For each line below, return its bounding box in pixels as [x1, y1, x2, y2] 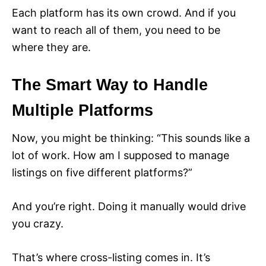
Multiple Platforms [12, 102, 153, 120]
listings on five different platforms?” [12, 166, 192, 179]
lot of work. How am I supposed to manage [12, 149, 229, 162]
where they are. [12, 41, 91, 54]
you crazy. [12, 217, 64, 230]
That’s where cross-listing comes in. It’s [12, 251, 210, 264]
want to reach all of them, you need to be [12, 24, 220, 37]
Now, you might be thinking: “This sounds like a [12, 132, 250, 145]
